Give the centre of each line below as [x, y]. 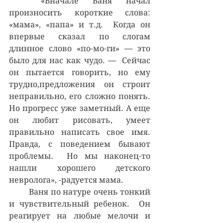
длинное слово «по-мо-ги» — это [80, 48]
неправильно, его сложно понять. [80, 96]
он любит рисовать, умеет [80, 120]
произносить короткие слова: [80, 12]
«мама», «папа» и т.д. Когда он [80, 24]
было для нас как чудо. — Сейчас [80, 60]
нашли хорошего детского [80, 168]
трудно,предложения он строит [80, 84]
